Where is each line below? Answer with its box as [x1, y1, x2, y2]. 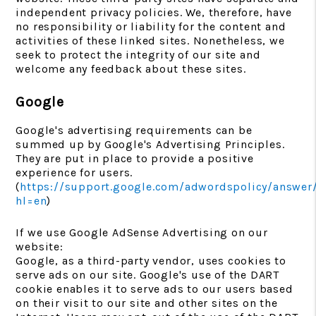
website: [16, 240, 63, 253]
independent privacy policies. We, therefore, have [16, 6, 292, 19]
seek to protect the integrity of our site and [16, 48, 261, 61]
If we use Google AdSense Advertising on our [16, 226, 268, 239]
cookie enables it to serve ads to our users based [16, 282, 293, 296]
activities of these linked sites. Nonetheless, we [16, 34, 285, 47]
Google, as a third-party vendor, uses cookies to [16, 254, 286, 267]
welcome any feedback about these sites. [16, 62, 246, 75]
